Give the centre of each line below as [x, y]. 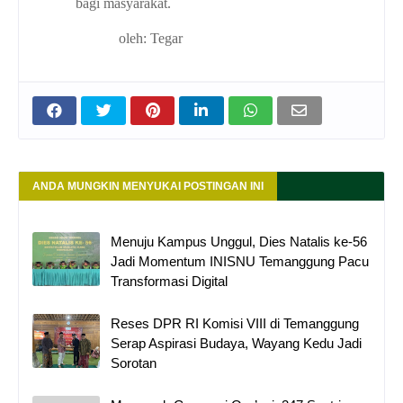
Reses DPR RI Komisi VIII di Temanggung [235, 323]
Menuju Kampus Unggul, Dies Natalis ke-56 [239, 241]
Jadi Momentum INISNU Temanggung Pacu [240, 261]
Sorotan [134, 363]
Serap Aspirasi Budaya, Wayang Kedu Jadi [236, 343]
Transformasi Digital [169, 281]
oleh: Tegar [151, 38]
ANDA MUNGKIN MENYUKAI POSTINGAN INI [148, 186]
